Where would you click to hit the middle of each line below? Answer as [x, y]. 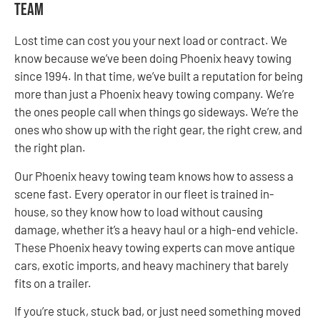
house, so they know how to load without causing [139, 211]
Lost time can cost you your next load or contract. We [151, 40]
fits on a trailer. [53, 282]
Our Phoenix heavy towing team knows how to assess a [154, 175]
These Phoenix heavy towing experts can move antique [155, 247]
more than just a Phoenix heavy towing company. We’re [154, 94]
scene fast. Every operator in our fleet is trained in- [144, 193]
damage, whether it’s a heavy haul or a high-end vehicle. [156, 229]
